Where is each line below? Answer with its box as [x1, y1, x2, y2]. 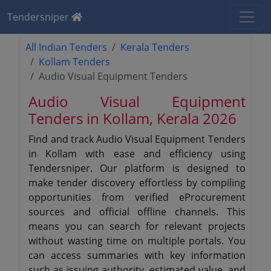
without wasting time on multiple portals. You [28, 234, 246, 247]
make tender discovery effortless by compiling [28, 176, 246, 189]
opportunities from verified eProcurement [28, 191, 246, 204]
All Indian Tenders [25, 41, 108, 54]
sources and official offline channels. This [28, 205, 246, 218]
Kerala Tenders [120, 41, 190, 54]
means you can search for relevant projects [28, 220, 246, 233]
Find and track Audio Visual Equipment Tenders [28, 132, 246, 146]
